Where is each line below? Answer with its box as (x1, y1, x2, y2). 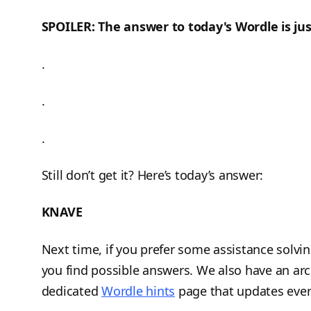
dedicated (41, 282, 101, 299)
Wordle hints (101, 282, 175, 299)
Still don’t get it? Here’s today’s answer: (41, 167, 263, 184)
